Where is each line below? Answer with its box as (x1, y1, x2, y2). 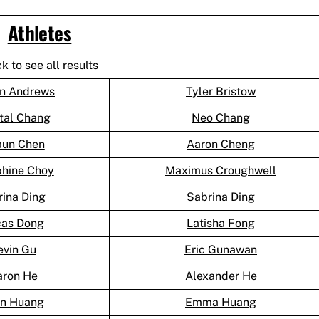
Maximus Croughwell (165, 164, 276, 178)
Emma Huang (185, 296, 256, 310)
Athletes (7, 19, 72, 48)
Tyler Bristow (186, 85, 256, 99)
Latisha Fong (187, 216, 255, 231)
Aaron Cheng (187, 137, 255, 152)
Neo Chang (192, 111, 250, 125)
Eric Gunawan (184, 243, 257, 257)
